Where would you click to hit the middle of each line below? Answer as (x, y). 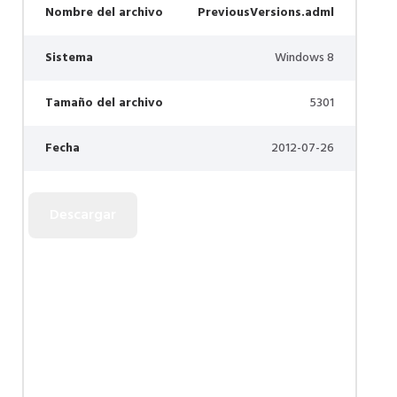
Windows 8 (304, 58)
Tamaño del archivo (104, 103)
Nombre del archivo (104, 13)
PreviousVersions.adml (266, 13)
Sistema (69, 58)
